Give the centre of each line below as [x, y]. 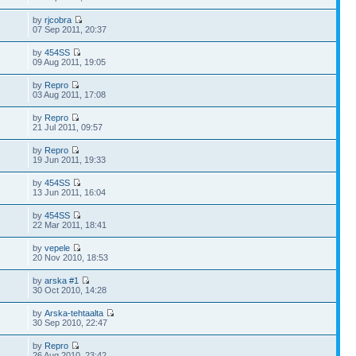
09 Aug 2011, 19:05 [70, 62]
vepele [58, 248]
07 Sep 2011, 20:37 [70, 29]
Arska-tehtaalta [74, 313]
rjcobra [58, 20]
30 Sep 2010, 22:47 [70, 323]
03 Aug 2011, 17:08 [70, 95]
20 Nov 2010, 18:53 [71, 257]
